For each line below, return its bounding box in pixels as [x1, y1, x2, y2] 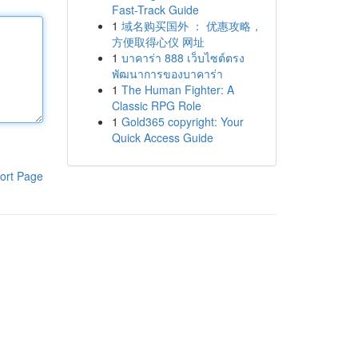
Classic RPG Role [111, 97, 201, 113]
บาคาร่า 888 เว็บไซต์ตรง [121, 50, 245, 66]
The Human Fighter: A [121, 82, 234, 97]
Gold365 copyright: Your [121, 113, 244, 129]
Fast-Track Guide [111, 2, 199, 18]
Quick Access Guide [111, 129, 213, 145]
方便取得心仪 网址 [111, 34, 205, 50]
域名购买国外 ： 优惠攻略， [121, 18, 262, 34]
